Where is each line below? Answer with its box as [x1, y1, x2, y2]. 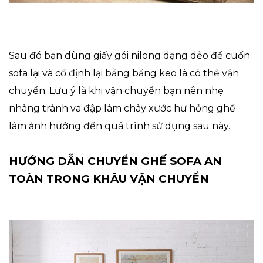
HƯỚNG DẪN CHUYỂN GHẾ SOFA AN [9, 154, 222, 168]
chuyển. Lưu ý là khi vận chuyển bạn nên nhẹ [9, 85, 224, 96]
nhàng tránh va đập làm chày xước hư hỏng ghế [9, 102, 235, 114]
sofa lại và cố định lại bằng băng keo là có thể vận [9, 67, 239, 79]
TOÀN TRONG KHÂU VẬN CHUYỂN [9, 171, 209, 186]
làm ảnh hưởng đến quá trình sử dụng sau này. [9, 120, 230, 131]
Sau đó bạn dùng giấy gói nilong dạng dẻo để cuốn [9, 49, 250, 61]
